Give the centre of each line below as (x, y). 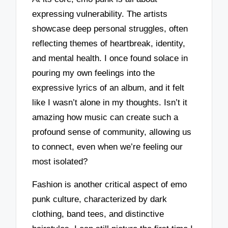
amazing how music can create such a (105, 118)
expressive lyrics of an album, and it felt (108, 88)
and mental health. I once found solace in (110, 59)
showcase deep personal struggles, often (110, 29)
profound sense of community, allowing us (112, 132)
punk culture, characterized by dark (100, 199)
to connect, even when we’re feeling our (108, 147)
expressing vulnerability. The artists (100, 14)
